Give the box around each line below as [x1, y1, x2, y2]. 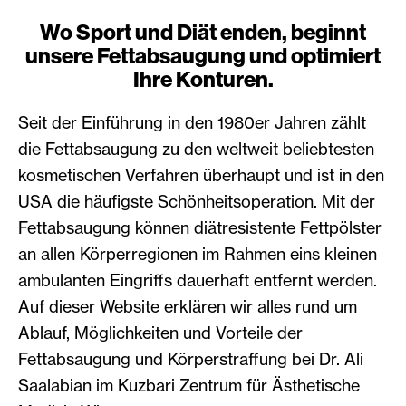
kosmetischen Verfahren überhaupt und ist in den [18, 165, 384, 185]
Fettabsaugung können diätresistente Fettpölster [18, 217, 382, 237]
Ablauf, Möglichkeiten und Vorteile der [18, 323, 303, 343]
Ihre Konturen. [132, 67, 274, 92]
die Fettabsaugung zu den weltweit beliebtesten [18, 139, 374, 159]
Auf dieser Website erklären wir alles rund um [18, 296, 357, 316]
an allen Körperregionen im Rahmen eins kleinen [18, 244, 377, 264]
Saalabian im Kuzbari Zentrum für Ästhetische [18, 375, 360, 395]
